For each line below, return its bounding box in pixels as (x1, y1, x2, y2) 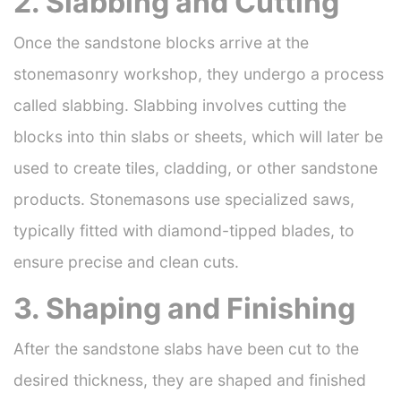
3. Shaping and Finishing (13, 291, 355, 326)
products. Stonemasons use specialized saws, (13, 190, 354, 209)
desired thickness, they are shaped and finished (13, 371, 366, 389)
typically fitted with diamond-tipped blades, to (13, 221, 354, 240)
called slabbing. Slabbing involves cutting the (13, 96, 346, 115)
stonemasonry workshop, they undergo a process (13, 64, 384, 83)
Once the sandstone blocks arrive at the (13, 33, 309, 52)
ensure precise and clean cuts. (13, 252, 239, 271)
